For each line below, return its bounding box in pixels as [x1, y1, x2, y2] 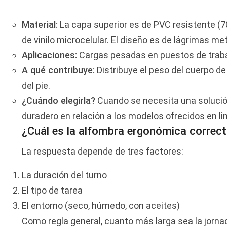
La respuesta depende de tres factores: [22, 146, 184, 157]
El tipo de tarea [22, 185, 83, 196]
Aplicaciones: [22, 50, 78, 61]
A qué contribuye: [22, 65, 95, 76]
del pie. [22, 80, 51, 91]
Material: [22, 19, 58, 30]
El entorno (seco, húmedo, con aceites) [22, 200, 180, 211]
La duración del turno [22, 170, 107, 181]
